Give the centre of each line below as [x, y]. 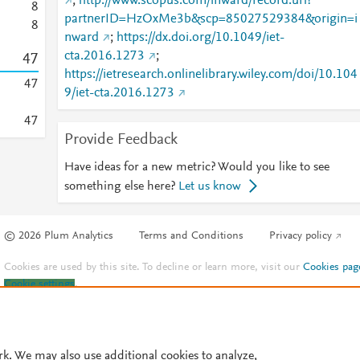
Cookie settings [40, 285]
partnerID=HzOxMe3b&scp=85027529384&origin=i [211, 19]
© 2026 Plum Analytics [59, 237]
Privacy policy [301, 237]
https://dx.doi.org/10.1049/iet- [200, 38]
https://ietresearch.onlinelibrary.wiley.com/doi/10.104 [211, 75]
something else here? [119, 186]
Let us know [209, 186]
